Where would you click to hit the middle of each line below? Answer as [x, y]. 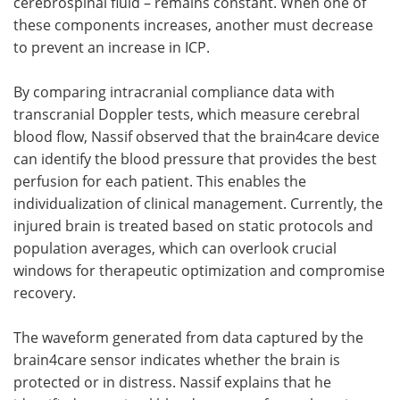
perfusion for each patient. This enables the [160, 180]
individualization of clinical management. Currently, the [198, 203]
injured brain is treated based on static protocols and [193, 225]
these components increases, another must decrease [193, 24]
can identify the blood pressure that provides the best [195, 158]
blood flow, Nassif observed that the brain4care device [196, 136]
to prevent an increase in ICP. [112, 46]
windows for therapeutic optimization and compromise [199, 270]
